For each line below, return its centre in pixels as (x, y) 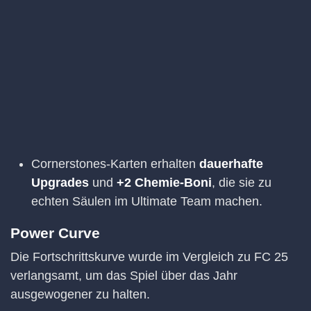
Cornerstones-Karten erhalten (115, 164)
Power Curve (55, 233)
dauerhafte (231, 164)
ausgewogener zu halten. (80, 294)
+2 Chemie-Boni (164, 183)
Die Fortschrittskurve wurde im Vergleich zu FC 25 (149, 257)
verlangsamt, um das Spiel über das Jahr (124, 275)
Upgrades (60, 183)
